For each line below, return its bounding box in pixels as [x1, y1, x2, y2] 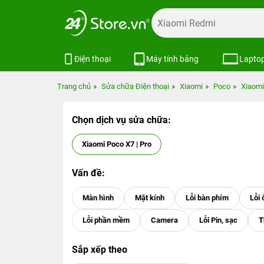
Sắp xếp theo [72, 244, 127, 255]
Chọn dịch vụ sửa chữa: [72, 114, 171, 126]
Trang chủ [57, 82, 91, 91]
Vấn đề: [72, 167, 105, 179]
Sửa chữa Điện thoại [101, 82, 169, 91]
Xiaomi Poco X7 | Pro [82, 140, 151, 148]
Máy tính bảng [146, 54, 199, 64]
